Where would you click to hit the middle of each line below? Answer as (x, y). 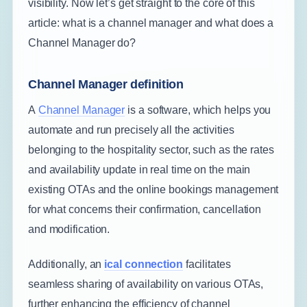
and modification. (69, 229)
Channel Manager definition (106, 84)
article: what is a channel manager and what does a (151, 23)
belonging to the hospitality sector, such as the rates (151, 150)
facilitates (207, 264)
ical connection (144, 264)
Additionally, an (66, 264)
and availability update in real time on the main (139, 170)
